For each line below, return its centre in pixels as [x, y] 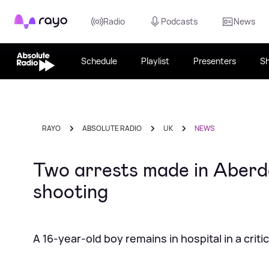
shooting [71, 192]
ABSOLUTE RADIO [112, 128]
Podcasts [179, 21]
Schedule [99, 61]
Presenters [214, 61]
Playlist [155, 61]
